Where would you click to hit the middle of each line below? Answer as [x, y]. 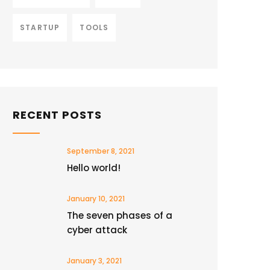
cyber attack [97, 230]
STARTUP [40, 27]
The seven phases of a [120, 215]
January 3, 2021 [94, 261]
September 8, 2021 [101, 151]
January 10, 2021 [96, 199]
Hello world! [94, 168]
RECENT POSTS [57, 115]
